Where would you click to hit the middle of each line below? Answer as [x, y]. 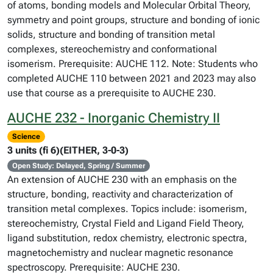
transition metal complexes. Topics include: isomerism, [127, 209]
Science [26, 136]
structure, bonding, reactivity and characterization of [120, 194]
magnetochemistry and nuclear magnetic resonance [120, 253]
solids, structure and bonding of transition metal [111, 34]
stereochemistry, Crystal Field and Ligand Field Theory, [126, 223]
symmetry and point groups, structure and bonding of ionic [133, 20]
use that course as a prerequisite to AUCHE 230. [112, 93]
